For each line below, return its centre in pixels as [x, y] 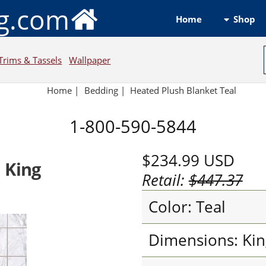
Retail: [165, 180]
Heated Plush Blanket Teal [183, 91]
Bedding [101, 91]
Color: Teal [187, 207]
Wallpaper [90, 60]
